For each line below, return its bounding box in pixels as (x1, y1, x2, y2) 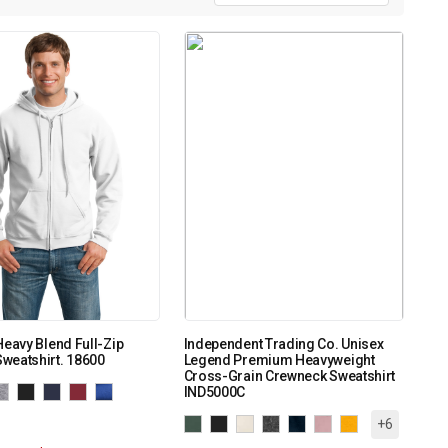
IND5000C (183, 383, 246, 400)
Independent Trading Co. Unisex (183, 335, 384, 352)
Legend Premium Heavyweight (183, 351, 375, 368)
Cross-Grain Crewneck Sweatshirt (183, 367, 396, 384)
